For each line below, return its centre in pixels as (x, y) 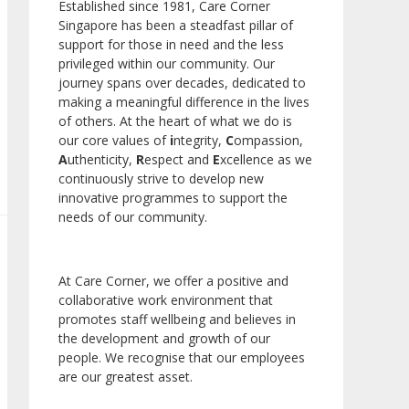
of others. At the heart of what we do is (175, 121)
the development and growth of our (164, 339)
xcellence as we (266, 160)
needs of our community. (133, 217)
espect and (178, 160)
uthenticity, (102, 160)
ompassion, (268, 141)
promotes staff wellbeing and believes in (177, 320)
